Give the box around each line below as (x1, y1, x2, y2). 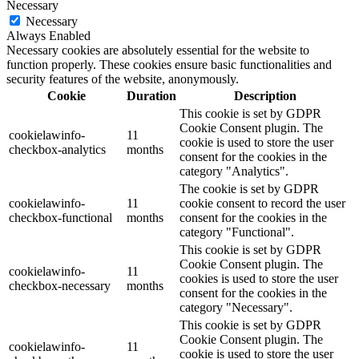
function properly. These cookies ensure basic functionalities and (6, 57, 332, 71)
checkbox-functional (9, 210, 112, 224)
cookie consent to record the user (179, 196, 345, 210)
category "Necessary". (179, 300, 292, 314)
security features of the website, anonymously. (6, 71, 239, 86)
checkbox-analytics (9, 142, 106, 156)
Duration (127, 88, 176, 103)
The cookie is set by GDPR (179, 181, 319, 196)
